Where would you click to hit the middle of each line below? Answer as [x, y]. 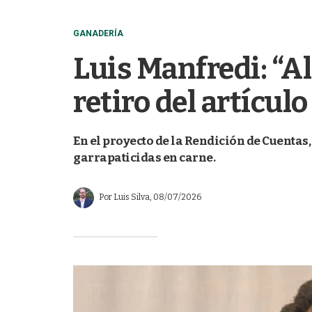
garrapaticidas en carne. [144, 158]
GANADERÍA [98, 33]
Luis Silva [132, 197]
